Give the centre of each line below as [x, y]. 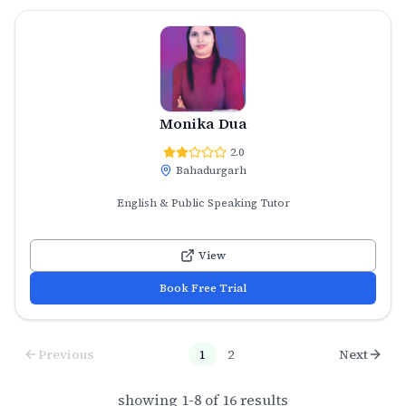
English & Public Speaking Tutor [203, 203]
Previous [66, 354]
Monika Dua [203, 123]
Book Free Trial [203, 288]
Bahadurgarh [211, 170]
